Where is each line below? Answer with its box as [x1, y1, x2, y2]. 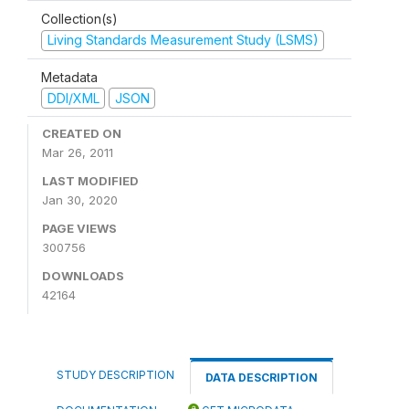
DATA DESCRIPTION [205, 371, 318, 384]
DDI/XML [47, 89, 100, 106]
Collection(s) [41, 11, 118, 26]
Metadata [41, 68, 98, 85]
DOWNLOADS [42, 268, 124, 283]
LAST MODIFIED [42, 173, 139, 188]
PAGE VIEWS [42, 221, 117, 236]
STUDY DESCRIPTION [57, 368, 174, 382]
